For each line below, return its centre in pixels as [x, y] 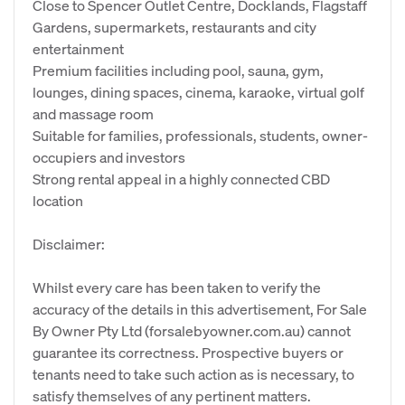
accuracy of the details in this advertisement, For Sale [200, 309]
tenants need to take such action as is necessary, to [193, 374]
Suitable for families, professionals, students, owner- [200, 135]
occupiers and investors [109, 157]
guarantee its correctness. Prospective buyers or [188, 352]
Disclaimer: [69, 244]
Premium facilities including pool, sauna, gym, [178, 70]
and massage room [93, 113]
